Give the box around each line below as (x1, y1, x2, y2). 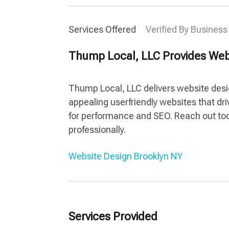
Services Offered (68, 24, 139, 35)
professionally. (68, 124, 126, 135)
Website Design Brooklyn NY (68, 150, 183, 162)
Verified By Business (146, 24, 228, 35)
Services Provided (68, 210, 158, 223)
